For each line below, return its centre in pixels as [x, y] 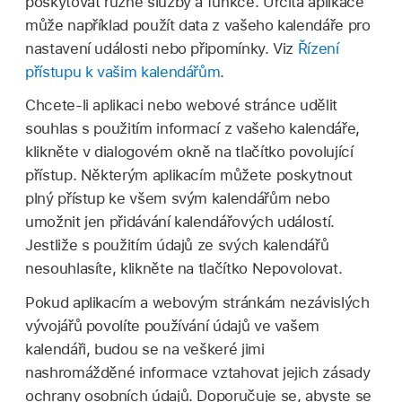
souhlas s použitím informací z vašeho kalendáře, [192, 129]
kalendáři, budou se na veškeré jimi [145, 350]
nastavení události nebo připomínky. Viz [162, 48]
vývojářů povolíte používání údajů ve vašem [173, 326]
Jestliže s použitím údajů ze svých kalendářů [177, 245]
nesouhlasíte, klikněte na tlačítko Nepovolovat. [184, 269]
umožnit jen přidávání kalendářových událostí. [180, 222]
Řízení [318, 48]
